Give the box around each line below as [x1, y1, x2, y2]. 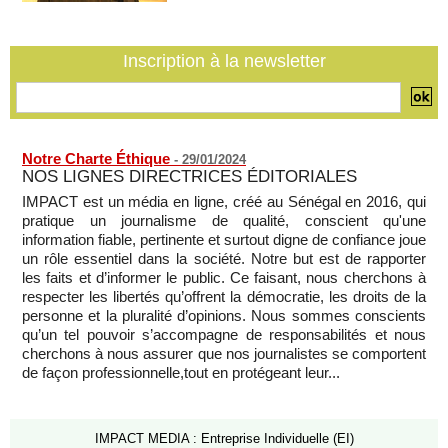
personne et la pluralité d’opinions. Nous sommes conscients [22, 306, 426, 324]
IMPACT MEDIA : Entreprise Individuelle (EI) [94, 431, 354, 446]
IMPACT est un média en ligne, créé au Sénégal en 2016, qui [22, 192, 426, 210]
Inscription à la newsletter [122, 50, 326, 71]
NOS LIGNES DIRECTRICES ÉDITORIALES [22, 166, 357, 186]
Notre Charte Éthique [22, 149, 170, 167]
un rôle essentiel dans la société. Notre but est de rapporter [22, 249, 426, 267]
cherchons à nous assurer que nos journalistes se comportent [22, 344, 426, 362]
